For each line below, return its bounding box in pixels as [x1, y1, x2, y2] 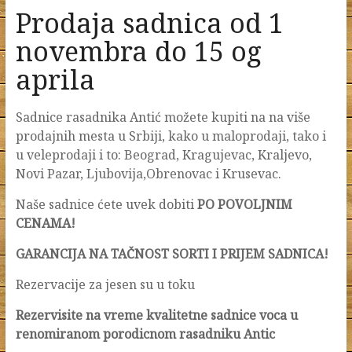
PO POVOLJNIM [196, 196, 292, 214]
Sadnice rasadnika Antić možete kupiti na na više [15, 108, 310, 126]
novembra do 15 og [15, 33, 262, 70]
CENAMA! [15, 214, 75, 233]
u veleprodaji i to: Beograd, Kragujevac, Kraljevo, [15, 146, 312, 164]
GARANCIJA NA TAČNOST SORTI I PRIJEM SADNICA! [15, 245, 328, 263]
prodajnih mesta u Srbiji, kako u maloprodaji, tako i [15, 127, 326, 145]
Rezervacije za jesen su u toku [15, 276, 195, 294]
